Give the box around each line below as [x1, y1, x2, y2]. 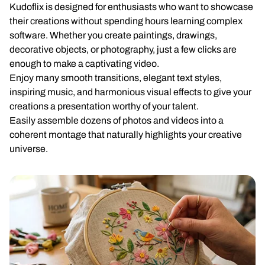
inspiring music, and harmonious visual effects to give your [9, 87, 251, 97]
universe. [9, 144, 48, 154]
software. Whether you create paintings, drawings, [9, 30, 217, 40]
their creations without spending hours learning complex [9, 16, 243, 26]
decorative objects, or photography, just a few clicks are [9, 44, 237, 54]
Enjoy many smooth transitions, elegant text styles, [9, 73, 222, 83]
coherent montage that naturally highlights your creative [9, 130, 242, 140]
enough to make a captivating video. [9, 59, 159, 69]
